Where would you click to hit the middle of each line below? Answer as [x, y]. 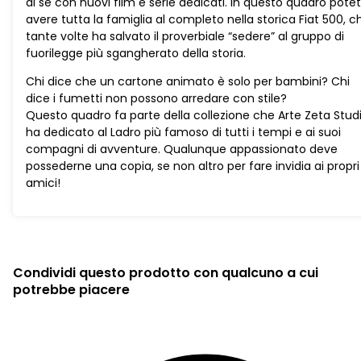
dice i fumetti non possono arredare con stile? [156, 99]
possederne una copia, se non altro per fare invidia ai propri [193, 166]
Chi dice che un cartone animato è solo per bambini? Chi [188, 82]
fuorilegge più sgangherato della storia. [136, 54]
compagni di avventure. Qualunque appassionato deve [182, 149]
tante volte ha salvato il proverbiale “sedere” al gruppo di [185, 37]
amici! [43, 183]
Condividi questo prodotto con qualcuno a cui [166, 273]
